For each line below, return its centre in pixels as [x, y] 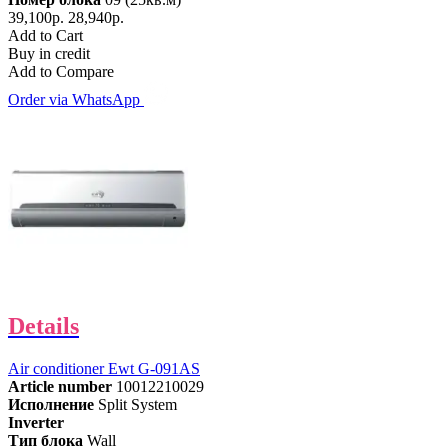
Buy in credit [49, 54]
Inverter [36, 423]
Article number [60, 387]
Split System [137, 405]
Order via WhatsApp [76, 100]
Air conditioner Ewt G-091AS [104, 369]
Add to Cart [45, 36]
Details [43, 326]
